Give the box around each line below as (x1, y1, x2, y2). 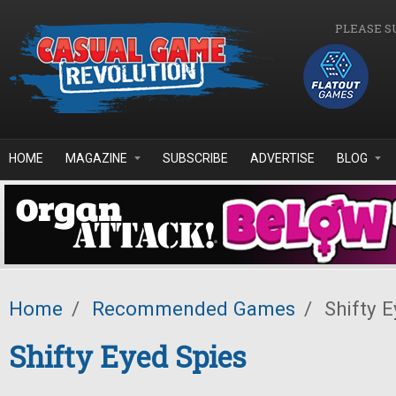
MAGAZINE (65, 151, 127, 165)
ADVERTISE (250, 151, 315, 165)
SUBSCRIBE (163, 151, 228, 165)
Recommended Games (92, 297, 295, 320)
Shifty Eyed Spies (9, 338, 247, 376)
